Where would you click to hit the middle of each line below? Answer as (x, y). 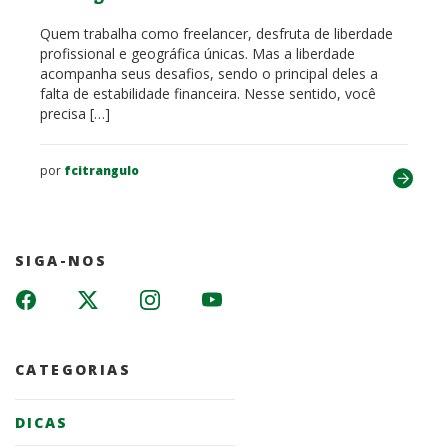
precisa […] (75, 113)
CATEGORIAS (73, 369)
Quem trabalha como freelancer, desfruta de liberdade (216, 33)
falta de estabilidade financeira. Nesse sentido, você (208, 93)
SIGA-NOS (61, 260)
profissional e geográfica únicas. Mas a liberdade (197, 53)
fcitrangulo (101, 170)
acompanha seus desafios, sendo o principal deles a (209, 73)
